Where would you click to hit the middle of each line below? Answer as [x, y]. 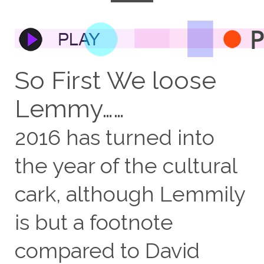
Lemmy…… [69, 109]
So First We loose [115, 80]
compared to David [107, 250]
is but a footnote [94, 222]
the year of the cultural [126, 166]
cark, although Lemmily [130, 194]
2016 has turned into [114, 137]
